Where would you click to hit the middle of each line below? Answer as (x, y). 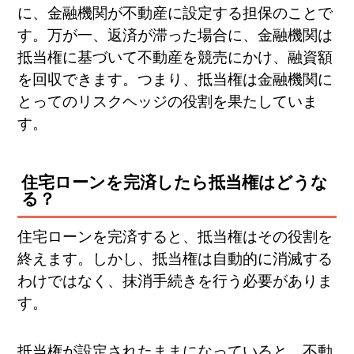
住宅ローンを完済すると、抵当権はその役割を (175, 237)
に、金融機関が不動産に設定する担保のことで (175, 13)
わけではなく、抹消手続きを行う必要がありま (175, 281)
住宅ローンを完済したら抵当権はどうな (175, 183)
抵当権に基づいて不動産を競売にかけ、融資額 (175, 58)
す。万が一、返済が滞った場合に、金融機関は (175, 36)
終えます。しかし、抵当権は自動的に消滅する (175, 259)
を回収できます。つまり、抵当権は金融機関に (175, 80)
